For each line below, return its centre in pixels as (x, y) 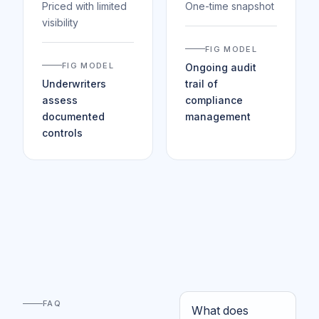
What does (220, 310)
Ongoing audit (221, 67)
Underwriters (74, 83)
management (218, 116)
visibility (60, 22)
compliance (214, 100)
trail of (202, 83)
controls (62, 132)
